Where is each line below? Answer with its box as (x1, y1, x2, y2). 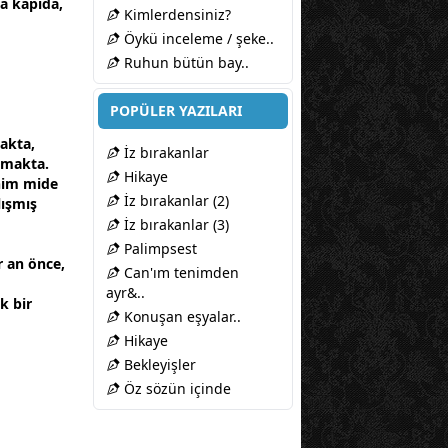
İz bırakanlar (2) (120, 191, 229, 211)
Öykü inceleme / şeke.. (120, 29, 274, 49)
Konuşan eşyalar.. (120, 307, 241, 327)
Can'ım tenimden (120, 263, 239, 283)
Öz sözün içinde (120, 379, 231, 399)
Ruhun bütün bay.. (120, 53, 249, 73)
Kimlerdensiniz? (120, 5, 231, 25)
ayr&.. (106, 283, 145, 303)
